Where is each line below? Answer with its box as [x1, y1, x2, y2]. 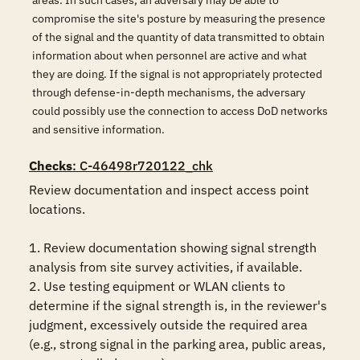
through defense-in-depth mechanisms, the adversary [32, 85, 305, 100]
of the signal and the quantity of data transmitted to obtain [32, 30, 325, 44]
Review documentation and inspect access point [29, 182, 309, 198]
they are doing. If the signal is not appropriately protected [32, 67, 322, 81]
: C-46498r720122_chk [72, 157, 213, 174]
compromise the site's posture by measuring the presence [32, 11, 325, 26]
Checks [29, 157, 72, 174]
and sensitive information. [32, 122, 165, 137]
